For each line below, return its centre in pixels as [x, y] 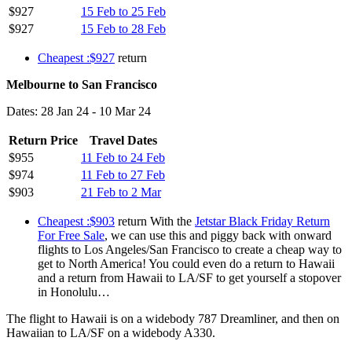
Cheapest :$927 [76, 57]
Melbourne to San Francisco [82, 84]
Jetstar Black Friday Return [262, 221]
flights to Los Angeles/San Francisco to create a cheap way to [190, 249]
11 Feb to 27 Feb [123, 174]
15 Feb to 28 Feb [123, 28]
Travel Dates [123, 140]
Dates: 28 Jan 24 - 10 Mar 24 [79, 111]
